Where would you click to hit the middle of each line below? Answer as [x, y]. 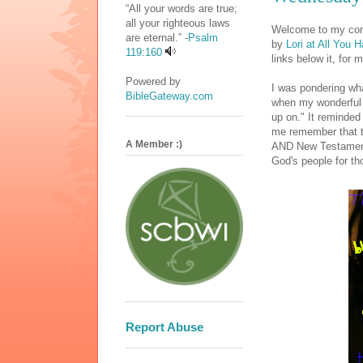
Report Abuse [164, 327]
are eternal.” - [157, 37]
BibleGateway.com [169, 96]
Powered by [153, 81]
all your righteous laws [178, 23]
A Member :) [154, 145]
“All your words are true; [181, 8]
